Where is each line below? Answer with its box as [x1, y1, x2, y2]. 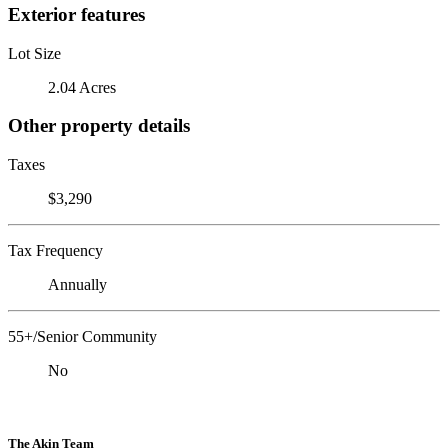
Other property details [8, 115, 190, 137]
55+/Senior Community [8, 327, 157, 345]
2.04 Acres [48, 78, 116, 96]
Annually [48, 275, 107, 293]
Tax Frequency [8, 241, 103, 259]
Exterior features [8, 3, 145, 25]
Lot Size [8, 44, 61, 62]
